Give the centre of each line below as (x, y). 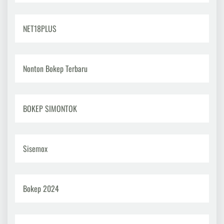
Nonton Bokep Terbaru (55, 68)
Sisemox (35, 148)
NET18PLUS (40, 28)
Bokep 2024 (41, 188)
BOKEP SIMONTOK (50, 108)
